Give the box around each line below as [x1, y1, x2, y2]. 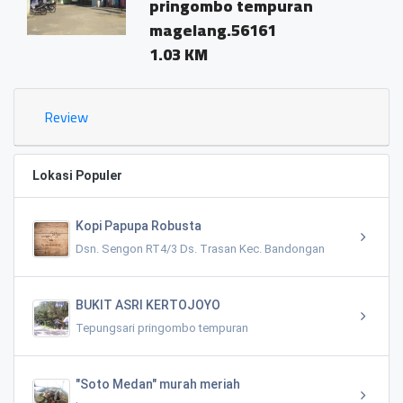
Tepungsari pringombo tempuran [76, 320, 248, 335]
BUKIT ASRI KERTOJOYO [76, 297, 220, 312]
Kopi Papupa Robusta [76, 218, 201, 233]
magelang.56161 [149, 14, 276, 45]
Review [44, 103, 88, 130]
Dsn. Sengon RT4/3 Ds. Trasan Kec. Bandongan [76, 241, 325, 255]
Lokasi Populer [32, 167, 122, 183]
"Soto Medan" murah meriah [76, 376, 240, 391]
